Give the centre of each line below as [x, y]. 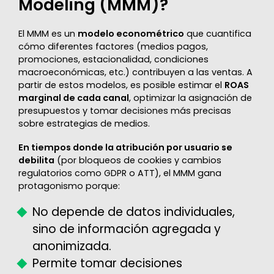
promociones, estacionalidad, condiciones [113, 59]
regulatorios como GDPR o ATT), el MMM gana [120, 173]
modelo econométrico [131, 33]
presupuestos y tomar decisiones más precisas [124, 110]
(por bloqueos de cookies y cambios [138, 160]
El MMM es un [48, 33]
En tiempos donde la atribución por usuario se [125, 147]
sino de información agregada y [126, 229]
